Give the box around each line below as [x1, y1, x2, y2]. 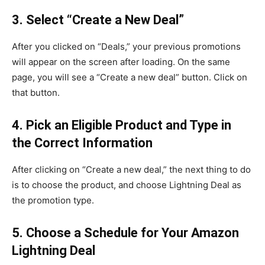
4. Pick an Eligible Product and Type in [12, 118, 231, 132]
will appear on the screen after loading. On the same [12, 56, 230, 67]
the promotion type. [12, 195, 94, 206]
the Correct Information [12, 135, 153, 150]
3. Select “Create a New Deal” [12, 12, 184, 27]
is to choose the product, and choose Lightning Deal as [12, 179, 241, 190]
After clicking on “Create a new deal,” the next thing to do [12, 164, 251, 175]
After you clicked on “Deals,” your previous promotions [12, 41, 241, 52]
